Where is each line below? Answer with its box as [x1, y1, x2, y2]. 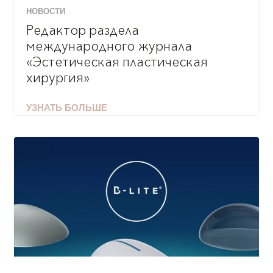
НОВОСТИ [26, 8, 66, 16]
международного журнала [26, 37, 193, 56]
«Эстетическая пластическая [26, 53, 208, 72]
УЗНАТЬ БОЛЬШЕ [26, 104, 108, 114]
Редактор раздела [26, 21, 140, 40]
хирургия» [26, 69, 90, 88]
